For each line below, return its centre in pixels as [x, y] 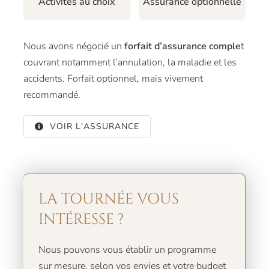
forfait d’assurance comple [182, 47]
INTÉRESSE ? [81, 220]
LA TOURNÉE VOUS [108, 199]
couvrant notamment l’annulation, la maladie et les [130, 63]
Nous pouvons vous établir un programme [127, 250]
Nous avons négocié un [74, 47]
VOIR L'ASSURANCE [94, 127]
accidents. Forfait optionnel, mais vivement [113, 79]
